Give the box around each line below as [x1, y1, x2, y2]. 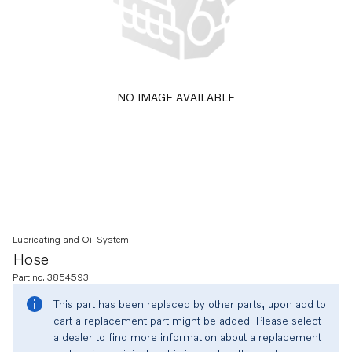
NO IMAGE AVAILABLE [117, 90, 235, 104]
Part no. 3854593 [13, 271, 89, 283]
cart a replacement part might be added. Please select [53, 313, 321, 327]
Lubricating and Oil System [13, 233, 129, 245]
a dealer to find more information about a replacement [53, 330, 321, 343]
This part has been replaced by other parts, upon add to [53, 297, 326, 310]
